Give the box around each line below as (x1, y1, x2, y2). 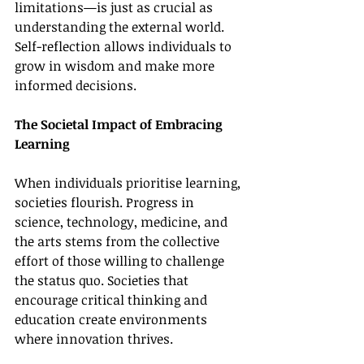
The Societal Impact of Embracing (15, 115, 226, 133)
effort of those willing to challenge (15, 252, 227, 270)
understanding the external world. (15, 18, 227, 36)
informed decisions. (15, 76, 136, 94)
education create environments (15, 310, 210, 328)
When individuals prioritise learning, (15, 174, 244, 192)
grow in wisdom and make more (15, 57, 218, 75)
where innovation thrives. (15, 330, 173, 348)
